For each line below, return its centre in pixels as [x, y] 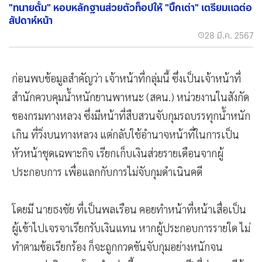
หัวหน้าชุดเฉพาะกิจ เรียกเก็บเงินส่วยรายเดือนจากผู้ [118, 153]
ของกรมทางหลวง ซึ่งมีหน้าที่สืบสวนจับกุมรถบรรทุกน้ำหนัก [131, 115]
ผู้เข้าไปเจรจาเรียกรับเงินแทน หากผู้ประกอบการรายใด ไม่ [131, 227]
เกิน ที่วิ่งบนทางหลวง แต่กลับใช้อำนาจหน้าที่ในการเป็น [125, 134]
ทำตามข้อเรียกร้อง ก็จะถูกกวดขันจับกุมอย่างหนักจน [117, 246]
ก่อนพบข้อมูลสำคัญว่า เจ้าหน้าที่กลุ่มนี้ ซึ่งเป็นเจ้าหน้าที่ [126, 78]
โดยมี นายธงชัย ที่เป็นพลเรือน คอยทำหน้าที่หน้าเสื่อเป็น [129, 209]
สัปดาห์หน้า [31, 20]
